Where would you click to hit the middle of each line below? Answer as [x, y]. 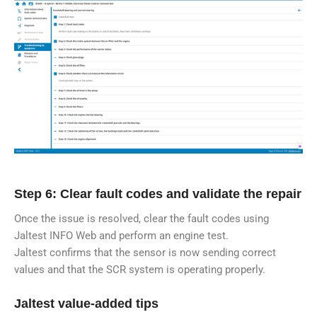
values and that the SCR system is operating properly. [140, 270]
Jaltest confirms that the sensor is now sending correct [145, 253]
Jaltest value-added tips [86, 303]
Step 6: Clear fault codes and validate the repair [158, 194]
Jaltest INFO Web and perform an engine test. [121, 236]
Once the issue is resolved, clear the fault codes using [142, 219]
